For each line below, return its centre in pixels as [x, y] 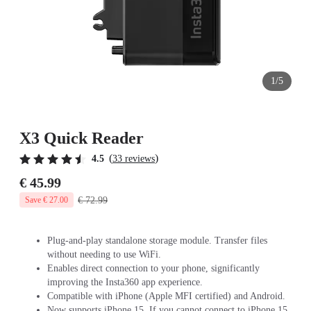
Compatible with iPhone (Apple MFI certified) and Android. [166, 296]
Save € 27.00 [47, 200]
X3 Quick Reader [82, 138]
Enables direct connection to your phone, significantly [153, 268]
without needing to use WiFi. [104, 254]
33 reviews [134, 159]
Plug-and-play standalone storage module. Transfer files [157, 241]
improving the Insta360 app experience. [125, 282]
